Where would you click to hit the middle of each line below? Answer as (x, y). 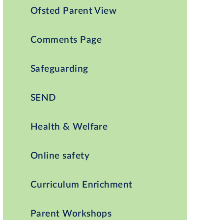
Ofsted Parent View (73, 11)
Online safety (60, 156)
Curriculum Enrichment (81, 185)
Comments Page (66, 40)
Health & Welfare (69, 127)
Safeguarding (59, 69)
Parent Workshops (71, 214)
